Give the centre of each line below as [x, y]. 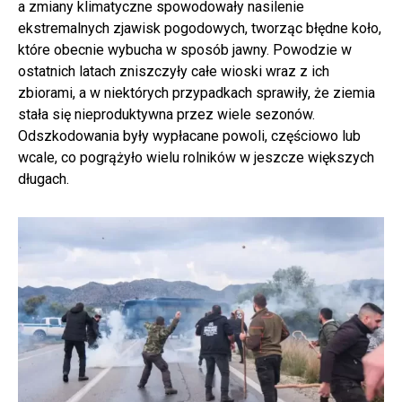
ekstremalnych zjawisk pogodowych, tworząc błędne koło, [200, 28]
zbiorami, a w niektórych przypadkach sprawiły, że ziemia [197, 92]
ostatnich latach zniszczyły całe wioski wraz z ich [174, 71]
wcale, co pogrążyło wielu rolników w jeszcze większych [196, 157]
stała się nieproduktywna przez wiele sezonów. [166, 114]
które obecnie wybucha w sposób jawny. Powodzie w [185, 49]
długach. [44, 179]
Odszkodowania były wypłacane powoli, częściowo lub [189, 135]
